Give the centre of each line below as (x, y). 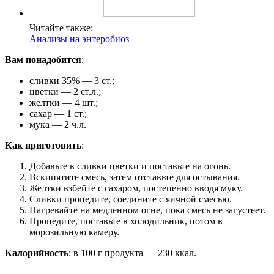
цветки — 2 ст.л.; (65, 91)
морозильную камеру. (74, 232)
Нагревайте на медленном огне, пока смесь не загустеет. (147, 210)
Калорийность (37, 253)
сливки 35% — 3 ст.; (72, 80)
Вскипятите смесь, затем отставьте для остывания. (135, 177)
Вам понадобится (43, 59)
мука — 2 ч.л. (58, 124)
